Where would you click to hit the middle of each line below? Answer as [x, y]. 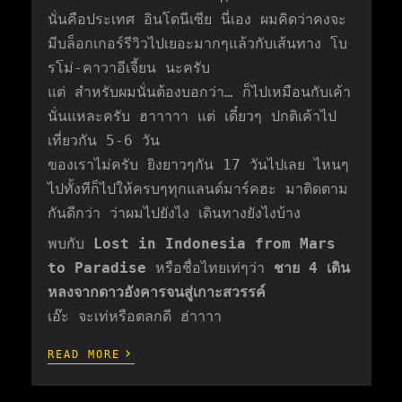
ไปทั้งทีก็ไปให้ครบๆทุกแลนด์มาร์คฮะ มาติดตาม [198, 189]
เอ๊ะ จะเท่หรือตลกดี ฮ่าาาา [135, 316]
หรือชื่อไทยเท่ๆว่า [210, 268]
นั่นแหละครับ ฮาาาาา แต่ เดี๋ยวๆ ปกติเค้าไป [192, 116]
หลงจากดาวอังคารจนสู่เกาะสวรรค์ [157, 292]
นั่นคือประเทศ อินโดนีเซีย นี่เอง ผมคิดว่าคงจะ [197, 19]
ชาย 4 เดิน [308, 268]
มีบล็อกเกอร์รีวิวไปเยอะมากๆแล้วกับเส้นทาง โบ [198, 44]
